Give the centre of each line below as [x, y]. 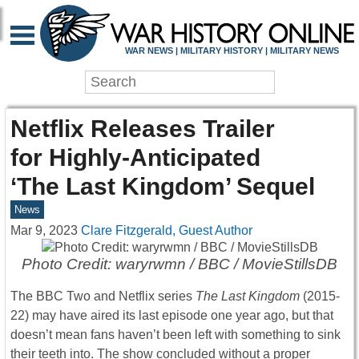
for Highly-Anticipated [135, 157]
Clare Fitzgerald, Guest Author [167, 231]
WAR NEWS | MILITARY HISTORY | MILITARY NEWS [232, 50]
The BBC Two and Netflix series [103, 296]
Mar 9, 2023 [44, 231]
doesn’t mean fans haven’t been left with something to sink [175, 335]
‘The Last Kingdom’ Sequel [163, 186]
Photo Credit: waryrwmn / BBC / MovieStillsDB [179, 264]
